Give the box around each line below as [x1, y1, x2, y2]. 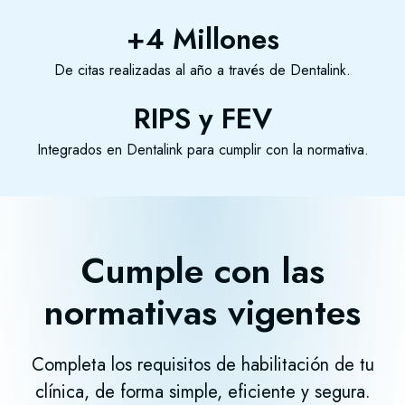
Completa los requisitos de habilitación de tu [31, 352, 374, 379]
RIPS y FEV [133, 99, 272, 140]
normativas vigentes [44, 287, 361, 339]
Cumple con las [80, 245, 325, 297]
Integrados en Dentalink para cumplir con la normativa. [36, 139, 369, 161]
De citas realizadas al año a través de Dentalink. [54, 60, 351, 81]
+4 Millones [126, 19, 279, 61]
